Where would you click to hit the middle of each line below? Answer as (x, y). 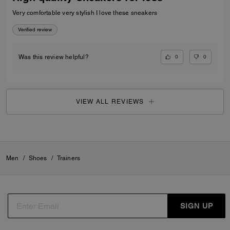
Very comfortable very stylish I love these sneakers (85, 13)
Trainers (69, 158)
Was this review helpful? (54, 57)
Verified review (35, 29)
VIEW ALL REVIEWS (110, 101)
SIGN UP (196, 206)
